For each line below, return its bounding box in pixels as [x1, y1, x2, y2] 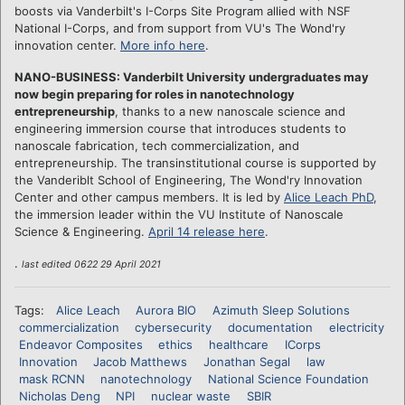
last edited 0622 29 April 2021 [22, 258, 161, 270]
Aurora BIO [136, 302, 197, 317]
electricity [328, 319, 384, 334]
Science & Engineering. [14, 223, 148, 239]
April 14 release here [148, 223, 265, 239]
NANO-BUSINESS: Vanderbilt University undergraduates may [14, 69, 369, 84]
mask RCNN [18, 371, 85, 386]
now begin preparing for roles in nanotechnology [14, 86, 295, 101]
